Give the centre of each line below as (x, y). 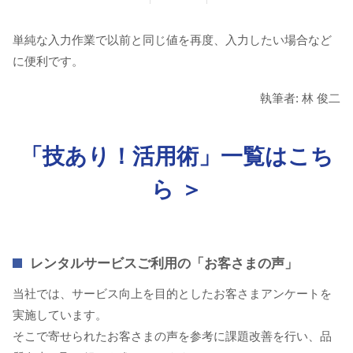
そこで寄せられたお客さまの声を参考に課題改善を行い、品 (172, 336)
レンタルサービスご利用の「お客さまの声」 (164, 263)
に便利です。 (48, 61)
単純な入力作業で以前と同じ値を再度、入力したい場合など (172, 39)
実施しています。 (60, 314)
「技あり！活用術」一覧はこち (176, 156)
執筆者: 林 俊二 (300, 98)
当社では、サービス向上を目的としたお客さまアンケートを (172, 293)
